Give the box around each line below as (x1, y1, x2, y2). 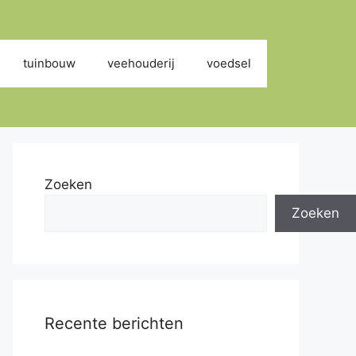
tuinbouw (23, 56, 75, 71)
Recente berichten (44, 314, 184, 333)
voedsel (207, 56, 251, 71)
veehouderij (107, 56, 175, 71)
